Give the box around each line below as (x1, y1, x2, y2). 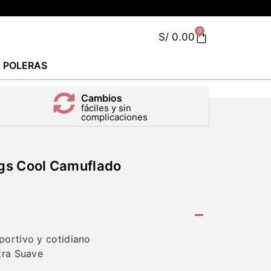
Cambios (81, 92, 123, 104)
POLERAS (2, 59, 47, 71)
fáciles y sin (81, 102, 132, 114)
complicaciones (81, 111, 148, 123)
